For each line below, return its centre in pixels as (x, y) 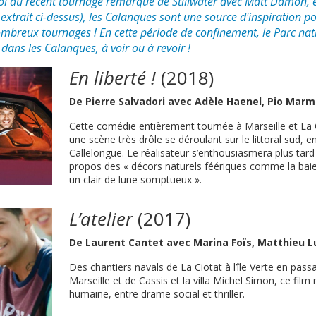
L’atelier (101, 219)
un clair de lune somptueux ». (136, 180)
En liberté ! (113, 78)
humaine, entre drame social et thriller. (157, 294)
